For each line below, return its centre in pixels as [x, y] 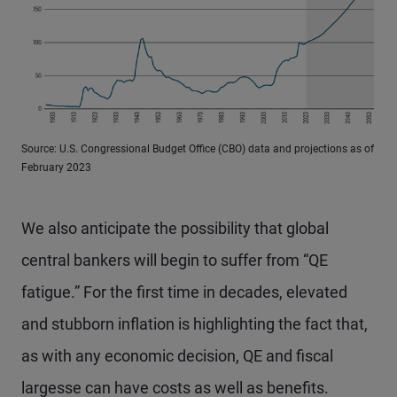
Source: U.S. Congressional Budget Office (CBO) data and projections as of [198, 148]
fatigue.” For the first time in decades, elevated [184, 292]
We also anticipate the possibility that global [175, 228]
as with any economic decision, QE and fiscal [177, 355]
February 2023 [56, 167]
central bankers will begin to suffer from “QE [175, 260]
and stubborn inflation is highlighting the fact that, [195, 323]
